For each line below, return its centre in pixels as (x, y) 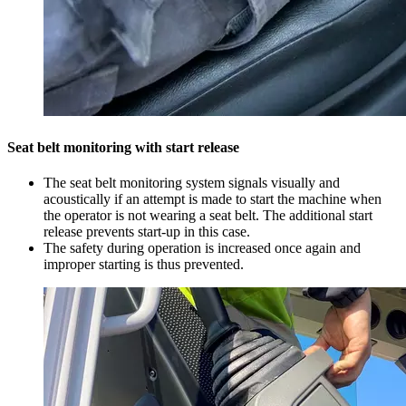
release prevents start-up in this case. (147, 231)
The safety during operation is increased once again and (202, 247)
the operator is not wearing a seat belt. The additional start (208, 215)
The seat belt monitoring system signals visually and (192, 182)
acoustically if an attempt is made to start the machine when (213, 198)
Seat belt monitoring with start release (123, 147)
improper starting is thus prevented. (144, 264)
